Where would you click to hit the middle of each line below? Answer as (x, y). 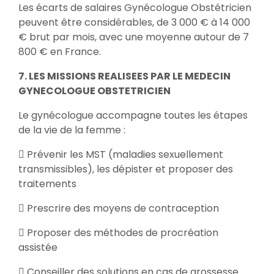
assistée (38, 247)
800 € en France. (60, 52)
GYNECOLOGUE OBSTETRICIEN (95, 91)
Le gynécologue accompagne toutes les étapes (133, 115)
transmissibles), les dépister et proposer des (126, 169)
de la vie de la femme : (72, 130)
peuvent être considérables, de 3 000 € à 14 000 (134, 22)
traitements (47, 184)
